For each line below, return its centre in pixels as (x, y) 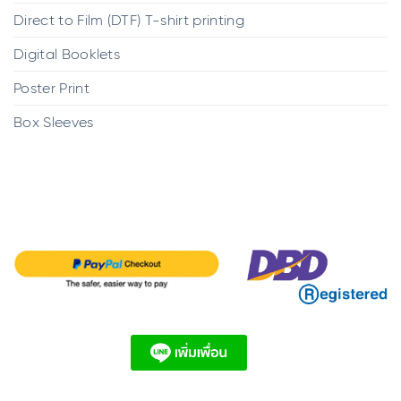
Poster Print (51, 89)
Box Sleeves (54, 123)
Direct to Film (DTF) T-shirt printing (129, 21)
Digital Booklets (67, 55)
